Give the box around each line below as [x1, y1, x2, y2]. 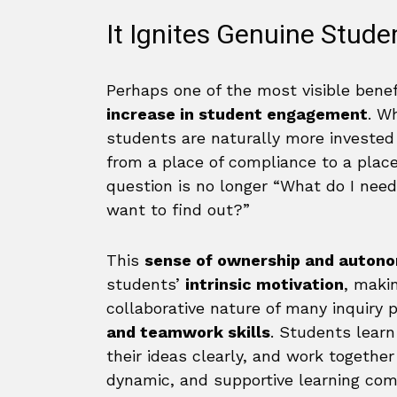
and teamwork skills [106, 323, 270, 341]
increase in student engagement [106, 105, 368, 123]
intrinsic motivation [185, 275, 344, 293]
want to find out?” [106, 200, 250, 219]
